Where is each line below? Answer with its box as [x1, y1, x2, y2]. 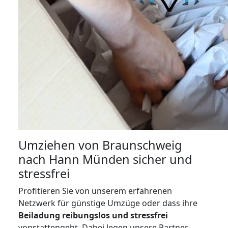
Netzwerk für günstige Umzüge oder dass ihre [18, 197, 197, 209]
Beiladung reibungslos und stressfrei [18, 210, 168, 221]
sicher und [130, 151, 192, 168]
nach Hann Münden [18, 151, 130, 168]
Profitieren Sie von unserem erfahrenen [18, 185, 172, 197]
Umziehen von [18, 137, 102, 154]
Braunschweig [102, 137, 182, 154]
